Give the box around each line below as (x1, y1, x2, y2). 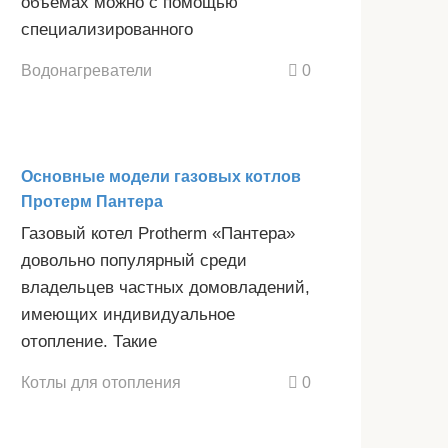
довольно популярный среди (21, 251, 247, 271)
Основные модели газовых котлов (21, 168, 301, 186)
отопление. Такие (21, 332, 157, 352)
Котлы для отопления (21, 372, 181, 391)
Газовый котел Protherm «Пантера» (21, 224, 295, 244)
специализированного (21, 20, 193, 40)
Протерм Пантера (21, 193, 163, 211)
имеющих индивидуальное (21, 305, 235, 325)
